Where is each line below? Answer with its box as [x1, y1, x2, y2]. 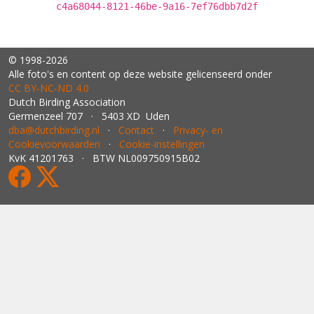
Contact [118, 123, 154, 137]
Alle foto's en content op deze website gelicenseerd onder [8, 67, 272, 81]
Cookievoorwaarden [8, 137, 100, 151]
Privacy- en [173, 123, 223, 137]
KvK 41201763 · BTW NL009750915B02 [8, 151, 200, 165]
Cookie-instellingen [119, 137, 205, 151]
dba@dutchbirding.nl [8, 123, 100, 137]
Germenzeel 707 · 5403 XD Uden [8, 109, 170, 123]
